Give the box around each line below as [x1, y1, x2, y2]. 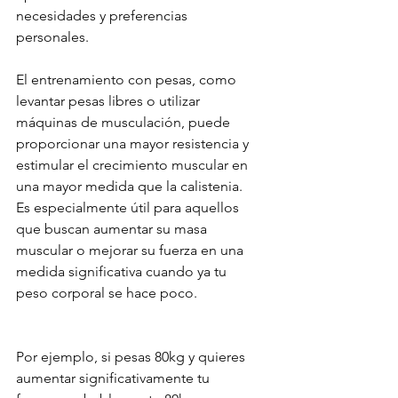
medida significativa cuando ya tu [16, 262, 230, 280]
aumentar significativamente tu [16, 369, 213, 386]
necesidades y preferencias [16, 6, 191, 24]
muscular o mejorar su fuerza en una [16, 241, 247, 259]
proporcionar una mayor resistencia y [16, 134, 252, 152]
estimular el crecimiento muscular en [16, 155, 251, 173]
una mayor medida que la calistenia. [16, 177, 246, 195]
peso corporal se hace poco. [16, 283, 197, 301]
